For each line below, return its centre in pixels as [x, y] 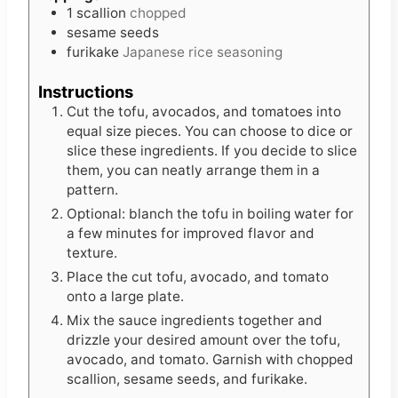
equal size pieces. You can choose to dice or [210, 131]
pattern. [92, 189]
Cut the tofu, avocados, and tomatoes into [204, 111]
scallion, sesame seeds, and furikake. [187, 378]
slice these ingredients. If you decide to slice [212, 150]
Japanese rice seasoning [203, 52]
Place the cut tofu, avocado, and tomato [198, 276]
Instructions [86, 91]
